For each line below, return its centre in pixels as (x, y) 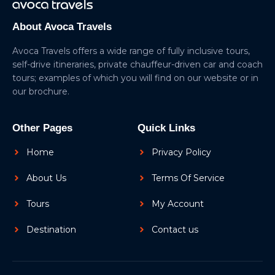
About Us (46, 178)
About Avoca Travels (62, 27)
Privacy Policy (181, 153)
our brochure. (42, 92)
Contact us (175, 230)
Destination (51, 230)
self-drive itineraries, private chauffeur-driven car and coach (137, 65)
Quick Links (166, 128)
